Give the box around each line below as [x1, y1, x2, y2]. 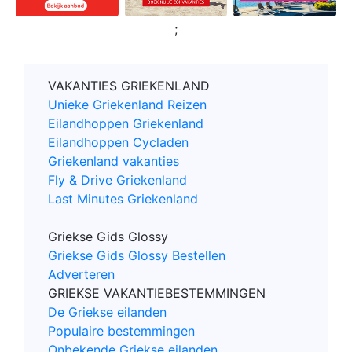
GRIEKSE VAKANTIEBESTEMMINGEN [48, 285, 266, 302]
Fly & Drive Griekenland [48, 172, 187, 189]
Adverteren [48, 266, 115, 283]
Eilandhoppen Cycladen [48, 134, 189, 151]
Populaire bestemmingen [48, 323, 195, 339]
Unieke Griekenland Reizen [48, 97, 207, 113]
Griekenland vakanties [48, 153, 179, 170]
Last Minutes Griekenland [48, 191, 198, 207]
